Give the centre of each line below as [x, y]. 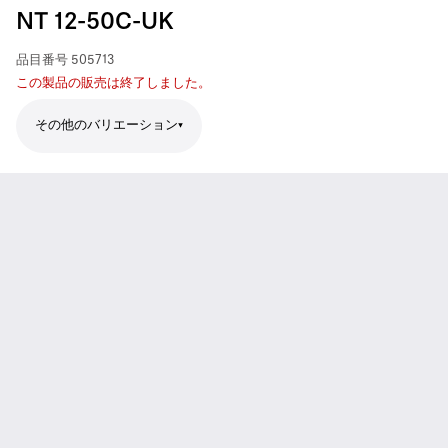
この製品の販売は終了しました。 [113, 83]
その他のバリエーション [106, 125]
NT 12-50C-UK [95, 22]
